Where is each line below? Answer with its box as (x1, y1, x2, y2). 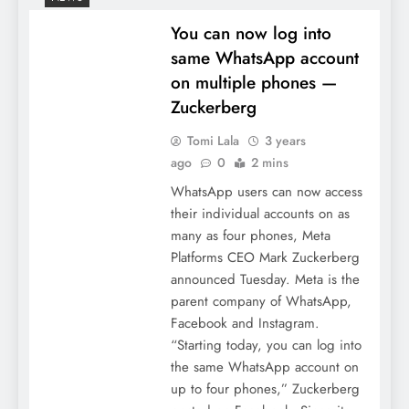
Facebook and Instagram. (170, 313, 320, 334)
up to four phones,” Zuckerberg (170, 379, 360, 400)
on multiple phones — (170, 70, 337, 96)
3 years (264, 131, 306, 151)
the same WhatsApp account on (170, 357, 359, 378)
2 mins (250, 153, 288, 173)
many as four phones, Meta (170, 225, 330, 246)
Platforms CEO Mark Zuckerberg (170, 247, 360, 268)
